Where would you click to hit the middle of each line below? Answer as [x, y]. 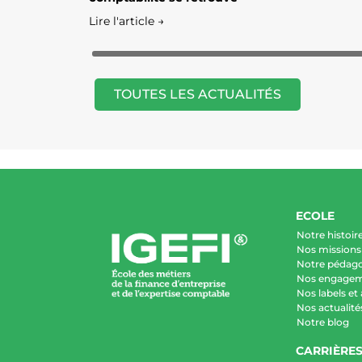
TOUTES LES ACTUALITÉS [198, 95]
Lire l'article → [126, 21]
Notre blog [323, 322]
